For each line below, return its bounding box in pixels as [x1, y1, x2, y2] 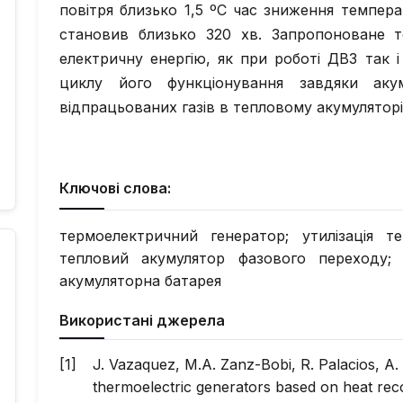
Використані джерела [59, 311, 225, 329]
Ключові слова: [59, 179, 171, 197]
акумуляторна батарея [59, 272, 221, 290]
